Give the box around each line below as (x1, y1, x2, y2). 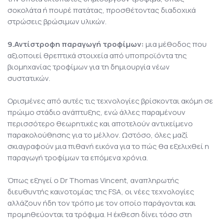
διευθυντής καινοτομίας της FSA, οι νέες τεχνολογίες (7, 186, 194, 197)
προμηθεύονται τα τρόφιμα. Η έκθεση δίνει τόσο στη (7, 209, 192, 220)
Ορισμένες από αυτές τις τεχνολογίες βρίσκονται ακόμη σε (7, 96, 213, 107)
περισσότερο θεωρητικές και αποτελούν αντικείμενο (7, 118, 193, 129)
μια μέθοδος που (144, 39, 207, 50)
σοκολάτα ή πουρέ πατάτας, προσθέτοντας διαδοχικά (7, 5, 196, 16)
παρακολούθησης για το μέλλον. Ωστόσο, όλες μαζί (7, 130, 188, 141)
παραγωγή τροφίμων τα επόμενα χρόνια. (7, 152, 148, 163)
